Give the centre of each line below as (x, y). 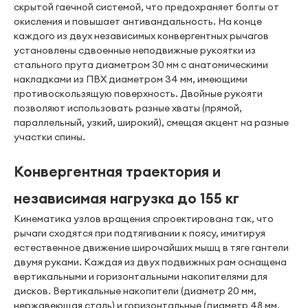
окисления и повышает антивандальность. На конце (138, 21)
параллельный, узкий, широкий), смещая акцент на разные (151, 122)
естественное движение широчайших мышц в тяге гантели (151, 247)
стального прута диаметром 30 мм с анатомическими (141, 65)
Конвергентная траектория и (117, 172)
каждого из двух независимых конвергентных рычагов (141, 36)
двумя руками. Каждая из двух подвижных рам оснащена (150, 262)
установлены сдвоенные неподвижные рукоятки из (135, 50)
